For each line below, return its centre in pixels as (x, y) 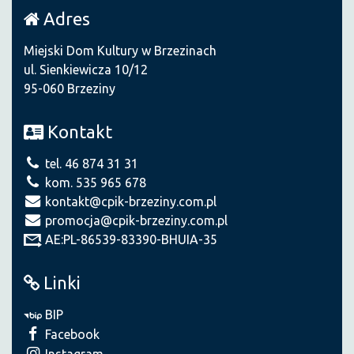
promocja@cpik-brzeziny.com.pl (135, 220)
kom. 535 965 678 (94, 182)
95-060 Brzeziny (70, 88)
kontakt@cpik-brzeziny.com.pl (129, 201)
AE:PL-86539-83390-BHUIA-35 (130, 239)
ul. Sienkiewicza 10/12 (86, 69)
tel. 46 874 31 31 (90, 163)
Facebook (71, 334)
